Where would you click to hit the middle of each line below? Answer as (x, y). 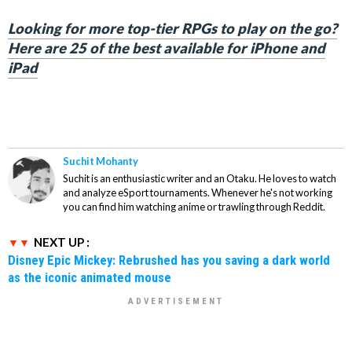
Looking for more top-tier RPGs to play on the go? (172, 28)
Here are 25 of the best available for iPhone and (167, 48)
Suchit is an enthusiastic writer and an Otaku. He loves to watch (200, 178)
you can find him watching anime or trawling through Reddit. (194, 206)
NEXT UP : (62, 242)
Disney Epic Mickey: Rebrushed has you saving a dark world (169, 260)
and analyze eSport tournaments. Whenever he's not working (198, 192)
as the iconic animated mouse (90, 277)
